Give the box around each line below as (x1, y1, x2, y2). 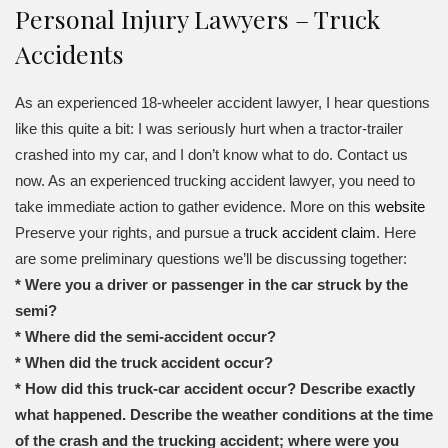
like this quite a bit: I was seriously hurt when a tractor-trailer (15, 119, 403, 137)
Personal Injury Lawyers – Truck (15, 2, 380, 35)
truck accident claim (245, 223, 376, 241)
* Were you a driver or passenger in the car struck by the (15, 275, 408, 293)
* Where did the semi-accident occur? (15, 327, 276, 345)
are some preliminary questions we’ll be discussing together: (15, 249, 407, 267)
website (375, 197, 425, 215)
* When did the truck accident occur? (15, 353, 273, 371)
